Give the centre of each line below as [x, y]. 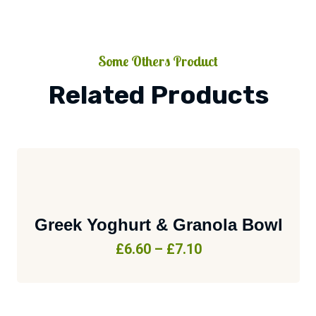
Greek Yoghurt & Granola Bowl [158, 224]
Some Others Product [158, 61]
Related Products [158, 95]
